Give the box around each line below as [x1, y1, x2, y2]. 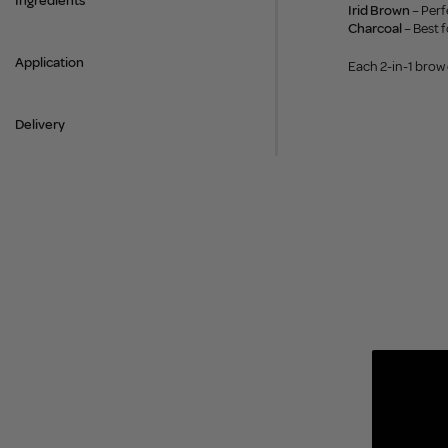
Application [15, 54, 84, 71]
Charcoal [347, 20, 402, 37]
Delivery [15, 116, 65, 133]
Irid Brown [347, 2, 410, 19]
